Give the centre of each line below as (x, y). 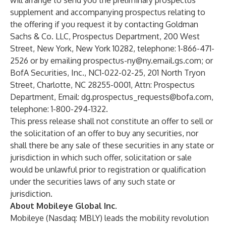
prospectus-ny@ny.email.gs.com (142, 61)
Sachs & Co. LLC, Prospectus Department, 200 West (105, 36)
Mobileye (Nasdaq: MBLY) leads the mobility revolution (109, 218)
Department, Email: (46, 97)
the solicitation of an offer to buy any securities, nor (104, 133)
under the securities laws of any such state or (93, 182)
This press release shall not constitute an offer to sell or (111, 121)
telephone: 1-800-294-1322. (59, 109)
